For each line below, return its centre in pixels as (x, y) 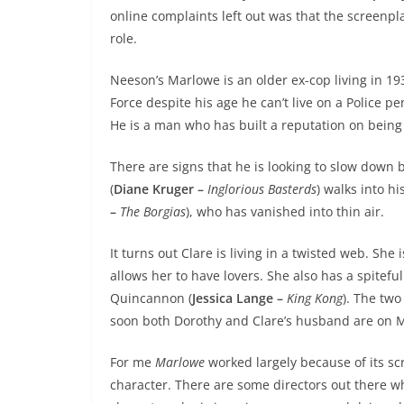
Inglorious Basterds (262, 189)
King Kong (315, 298)
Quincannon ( (151, 298)
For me (133, 363)
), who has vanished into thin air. (285, 212)
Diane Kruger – (161, 189)
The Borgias (153, 212)
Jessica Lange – (239, 298)
